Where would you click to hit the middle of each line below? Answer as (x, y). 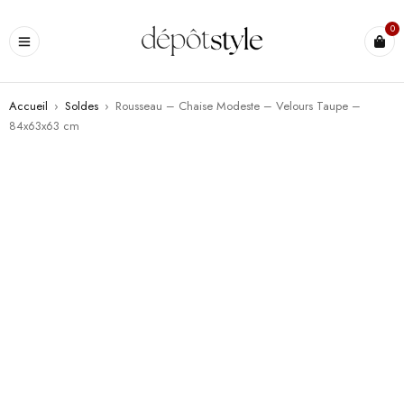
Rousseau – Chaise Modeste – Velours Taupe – (238, 106)
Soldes (82, 106)
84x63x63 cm (44, 126)
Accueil (28, 106)
